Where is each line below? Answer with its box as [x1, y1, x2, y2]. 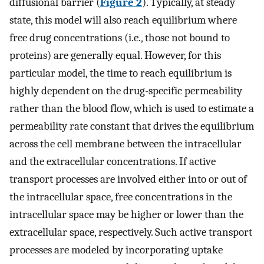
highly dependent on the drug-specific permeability [9, 84, 242, 97]
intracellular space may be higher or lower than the [9, 207, 243, 221]
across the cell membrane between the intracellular [9, 137, 242, 150]
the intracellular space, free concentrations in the [9, 190, 232, 203]
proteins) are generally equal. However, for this [9, 48, 221, 62]
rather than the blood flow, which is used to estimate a [9, 101, 254, 115]
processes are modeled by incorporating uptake [9, 243, 223, 256]
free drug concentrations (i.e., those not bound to [9, 31, 230, 44]
